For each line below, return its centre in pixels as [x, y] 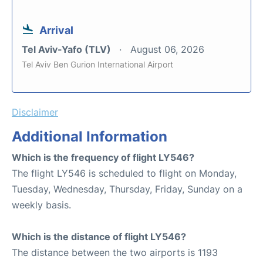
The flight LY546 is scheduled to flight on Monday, [124, 173]
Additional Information [90, 136]
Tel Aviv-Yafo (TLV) [68, 49]
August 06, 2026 [167, 49]
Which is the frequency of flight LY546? [103, 157]
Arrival [56, 30]
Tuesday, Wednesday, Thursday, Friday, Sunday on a [127, 189]
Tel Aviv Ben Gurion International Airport [97, 64]
